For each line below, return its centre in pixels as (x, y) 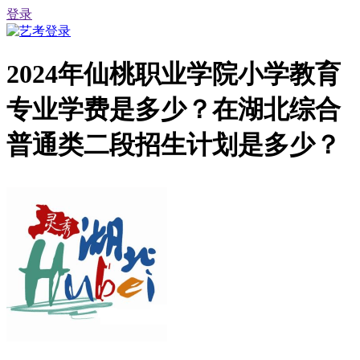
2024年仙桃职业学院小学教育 (174, 74)
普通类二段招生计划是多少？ (174, 145)
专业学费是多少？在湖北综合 (174, 110)
